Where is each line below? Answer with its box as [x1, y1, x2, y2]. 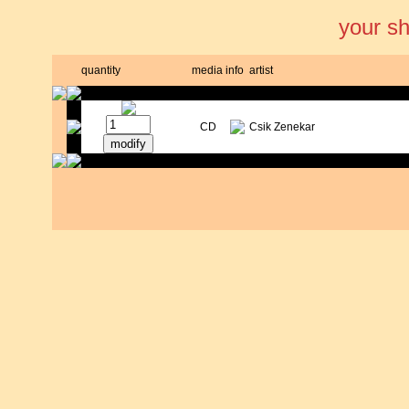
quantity [80, 64, 121, 78]
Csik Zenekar [248, 121, 315, 134]
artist [248, 64, 273, 78]
